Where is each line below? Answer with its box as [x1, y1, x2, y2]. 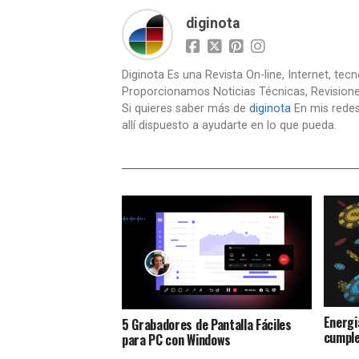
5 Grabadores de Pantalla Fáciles [122, 314, 292, 334]
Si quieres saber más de [122, 102, 249, 115]
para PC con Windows [122, 329, 231, 349]
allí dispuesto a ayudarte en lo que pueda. [122, 119, 337, 132]
